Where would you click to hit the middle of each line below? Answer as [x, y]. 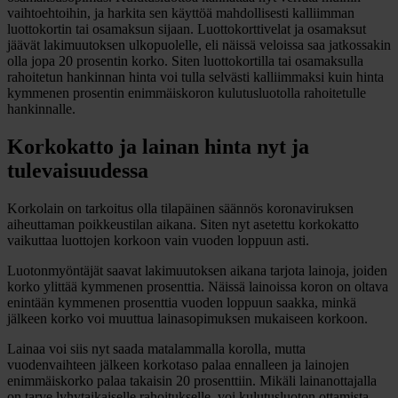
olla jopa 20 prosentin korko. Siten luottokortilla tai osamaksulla [185, 60]
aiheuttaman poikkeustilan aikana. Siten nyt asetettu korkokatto [183, 224]
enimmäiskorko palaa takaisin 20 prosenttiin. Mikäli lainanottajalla [192, 380]
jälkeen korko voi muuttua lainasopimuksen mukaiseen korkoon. [187, 318]
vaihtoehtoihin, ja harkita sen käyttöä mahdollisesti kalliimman [181, 12]
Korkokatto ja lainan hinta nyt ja [158, 146]
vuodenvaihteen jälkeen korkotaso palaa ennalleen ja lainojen [178, 364]
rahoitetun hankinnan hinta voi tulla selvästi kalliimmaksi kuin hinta [195, 76]
